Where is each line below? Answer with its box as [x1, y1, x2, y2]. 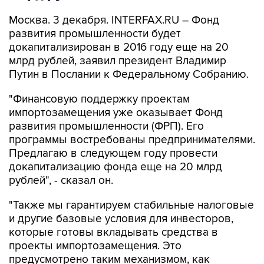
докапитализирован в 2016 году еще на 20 [9, 41, 229, 54]
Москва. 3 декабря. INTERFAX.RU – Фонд [9, 14, 219, 27]
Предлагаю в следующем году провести [9, 147, 217, 160]
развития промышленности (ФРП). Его [9, 120, 204, 133]
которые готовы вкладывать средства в [9, 226, 218, 239]
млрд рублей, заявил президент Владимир [9, 54, 226, 68]
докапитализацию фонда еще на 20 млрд [9, 160, 222, 174]
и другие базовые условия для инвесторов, [9, 212, 233, 226]
